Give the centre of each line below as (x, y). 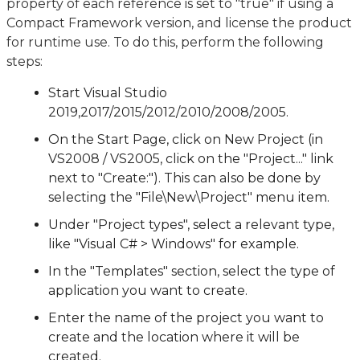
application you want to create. (166, 290)
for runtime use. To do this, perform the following (165, 42)
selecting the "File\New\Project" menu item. (189, 197)
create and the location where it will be (174, 337)
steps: (25, 61)
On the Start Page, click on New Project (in (186, 139)
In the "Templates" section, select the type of (192, 271)
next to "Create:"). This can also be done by (184, 178)
